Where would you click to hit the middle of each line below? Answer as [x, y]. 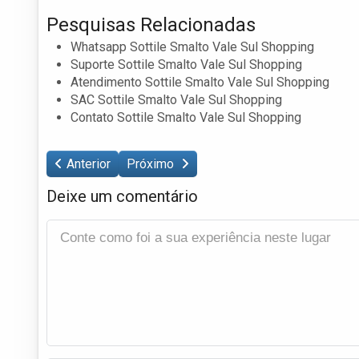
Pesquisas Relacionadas [151, 24]
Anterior [89, 163]
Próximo [152, 163]
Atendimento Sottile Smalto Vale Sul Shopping [200, 82]
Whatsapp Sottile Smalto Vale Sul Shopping [192, 46]
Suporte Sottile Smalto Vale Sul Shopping [186, 64]
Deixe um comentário [122, 196]
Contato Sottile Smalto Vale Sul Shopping [186, 117]
